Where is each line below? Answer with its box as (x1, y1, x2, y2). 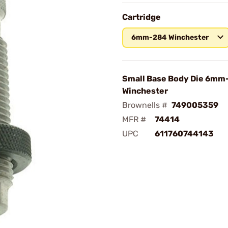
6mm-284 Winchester (131, 33, 209, 42)
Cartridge (122, 12, 161, 22)
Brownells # (122, 100, 167, 110)
